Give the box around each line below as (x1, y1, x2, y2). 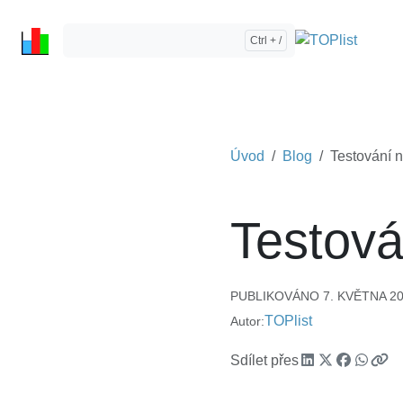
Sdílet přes (230, 353, 299, 369)
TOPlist (264, 313, 312, 329)
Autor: (230, 313, 264, 328)
